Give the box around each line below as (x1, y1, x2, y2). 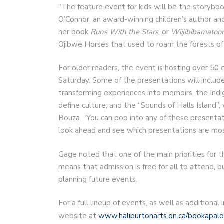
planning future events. (58, 174, 139, 184)
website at (58, 211, 98, 221)
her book (58, 26, 90, 37)
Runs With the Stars (90, 26, 158, 37)
